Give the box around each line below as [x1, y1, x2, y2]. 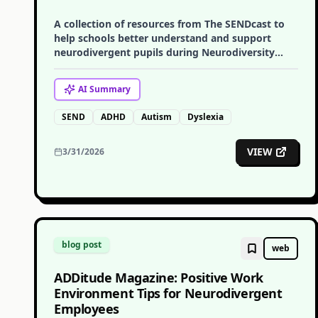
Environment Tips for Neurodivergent [54, 285, 283, 302]
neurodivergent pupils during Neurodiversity [54, 45, 275, 59]
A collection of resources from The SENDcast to [54, 17, 285, 31]
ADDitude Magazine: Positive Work [54, 269, 263, 286]
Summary [87, 83, 131, 95]
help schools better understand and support [54, 31, 271, 45]
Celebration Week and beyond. [54, 60, 205, 73]
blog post [62, 238, 102, 251]
